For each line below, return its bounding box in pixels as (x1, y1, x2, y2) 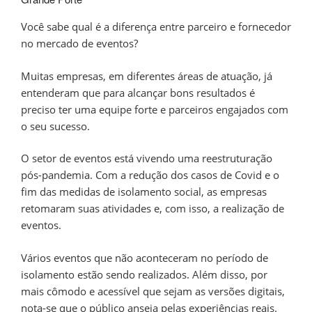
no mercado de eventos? (21, 36, 141, 51)
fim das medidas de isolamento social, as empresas (21, 185, 267, 199)
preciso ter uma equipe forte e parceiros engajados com (21, 102, 288, 116)
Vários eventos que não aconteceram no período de (21, 250, 268, 265)
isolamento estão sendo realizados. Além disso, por (21, 267, 267, 281)
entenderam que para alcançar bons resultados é (21, 85, 255, 100)
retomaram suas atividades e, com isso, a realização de (21, 201, 284, 216)
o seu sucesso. (21, 118, 93, 133)
